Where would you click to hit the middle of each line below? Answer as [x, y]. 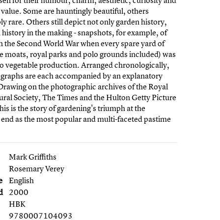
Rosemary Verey [37, 169]
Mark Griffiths [33, 157]
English [22, 180]
